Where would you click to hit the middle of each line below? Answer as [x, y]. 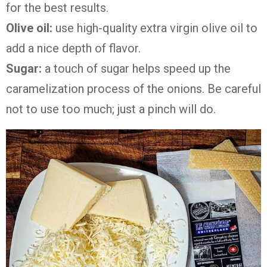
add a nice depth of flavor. [73, 49]
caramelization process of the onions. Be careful [133, 89]
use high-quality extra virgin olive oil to [156, 28]
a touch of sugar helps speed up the [138, 69]
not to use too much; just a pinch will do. [111, 109]
